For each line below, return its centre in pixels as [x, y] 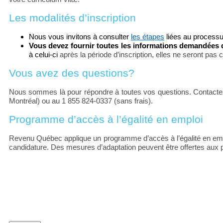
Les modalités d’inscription [72, 18]
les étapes [148, 37]
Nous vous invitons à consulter [80, 37]
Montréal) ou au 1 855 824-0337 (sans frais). [81, 101]
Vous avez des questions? [72, 73]
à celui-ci [43, 55]
